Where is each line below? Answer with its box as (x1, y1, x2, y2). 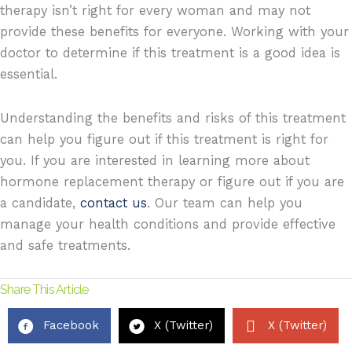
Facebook (43, 318, 99, 333)
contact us (80, 195, 147, 211)
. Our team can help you (147, 195, 302, 211)
